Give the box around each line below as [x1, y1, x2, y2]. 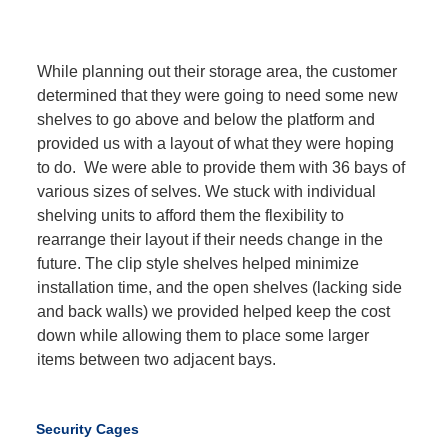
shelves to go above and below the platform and [37, 111, 376, 129]
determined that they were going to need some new [37, 87, 399, 105]
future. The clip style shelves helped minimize [37, 255, 360, 273]
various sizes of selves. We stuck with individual [37, 183, 377, 201]
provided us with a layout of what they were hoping [37, 135, 395, 153]
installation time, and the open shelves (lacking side [37, 279, 403, 297]
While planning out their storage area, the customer [37, 63, 398, 81]
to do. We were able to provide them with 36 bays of [37, 159, 406, 177]
